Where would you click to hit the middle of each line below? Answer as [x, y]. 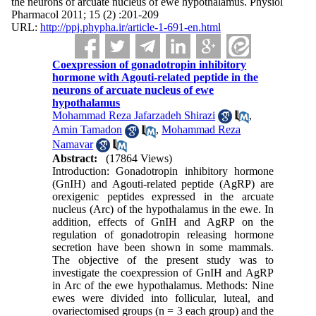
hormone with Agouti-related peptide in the [156, 77]
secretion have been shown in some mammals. [163, 247]
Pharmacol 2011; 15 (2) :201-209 [85, 14]
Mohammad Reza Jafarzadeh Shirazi [134, 115]
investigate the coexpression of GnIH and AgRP [163, 272]
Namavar [73, 144]
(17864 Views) [139, 158]
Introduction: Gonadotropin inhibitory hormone [163, 171]
